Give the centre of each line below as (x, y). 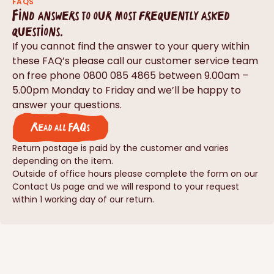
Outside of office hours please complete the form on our (135, 174)
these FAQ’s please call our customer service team (135, 61)
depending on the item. (63, 161)
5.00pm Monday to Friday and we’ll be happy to (127, 91)
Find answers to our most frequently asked (121, 15)
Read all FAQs (60, 127)
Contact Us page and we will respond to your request (126, 187)
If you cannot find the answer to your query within (131, 46)
